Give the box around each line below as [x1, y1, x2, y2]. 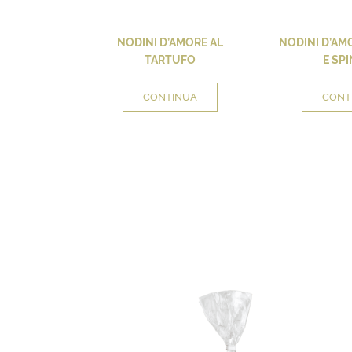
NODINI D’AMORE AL [116, 35, 223, 49]
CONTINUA [142, 90, 197, 103]
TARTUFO [144, 53, 196, 66]
